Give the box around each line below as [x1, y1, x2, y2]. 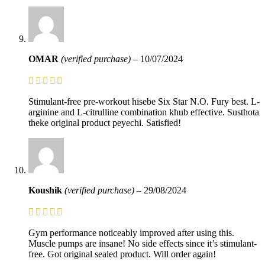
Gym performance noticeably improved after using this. [28, 227, 234, 238]
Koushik [28, 185, 64, 195]
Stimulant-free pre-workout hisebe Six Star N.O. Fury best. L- [28, 96, 260, 106]
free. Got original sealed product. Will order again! [28, 248, 216, 259]
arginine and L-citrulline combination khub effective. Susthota [28, 106, 259, 117]
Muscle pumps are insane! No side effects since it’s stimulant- [28, 238, 257, 248]
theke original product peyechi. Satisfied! [28, 117, 181, 128]
